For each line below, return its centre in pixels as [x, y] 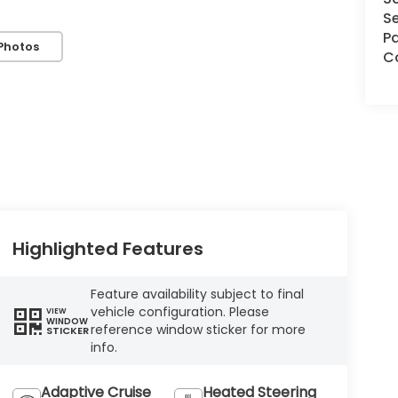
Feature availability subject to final [197, 295]
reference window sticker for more [198, 330]
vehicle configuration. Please [179, 312]
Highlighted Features [107, 249]
